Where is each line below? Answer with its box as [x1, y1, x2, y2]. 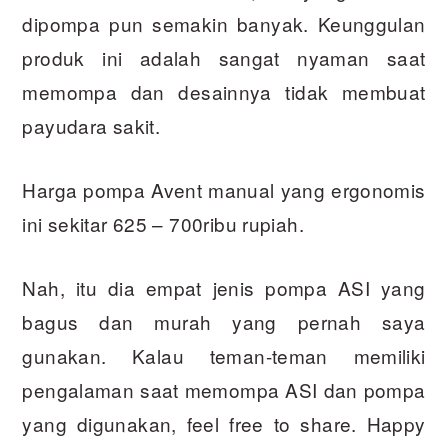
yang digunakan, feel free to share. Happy [22, 410, 426, 438]
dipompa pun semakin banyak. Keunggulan [22, 10, 426, 38]
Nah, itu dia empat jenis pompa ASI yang [22, 274, 426, 302]
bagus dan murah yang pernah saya [22, 308, 426, 336]
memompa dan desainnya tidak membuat [22, 78, 426, 106]
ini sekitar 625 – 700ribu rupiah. [22, 210, 304, 238]
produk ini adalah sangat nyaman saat [22, 44, 426, 72]
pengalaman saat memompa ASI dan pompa [22, 376, 426, 404]
